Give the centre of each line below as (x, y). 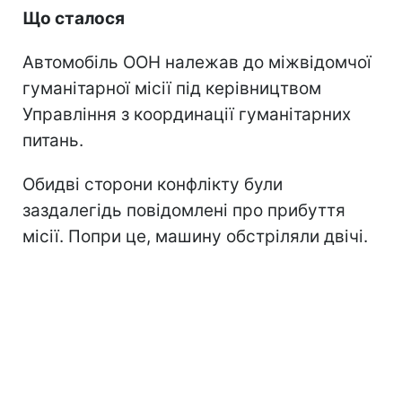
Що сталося (74, 18)
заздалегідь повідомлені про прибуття (184, 210)
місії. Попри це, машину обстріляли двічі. (195, 236)
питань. (53, 140)
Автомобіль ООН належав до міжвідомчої (197, 62)
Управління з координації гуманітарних (187, 114)
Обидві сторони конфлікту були (153, 184)
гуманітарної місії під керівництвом (172, 88)
